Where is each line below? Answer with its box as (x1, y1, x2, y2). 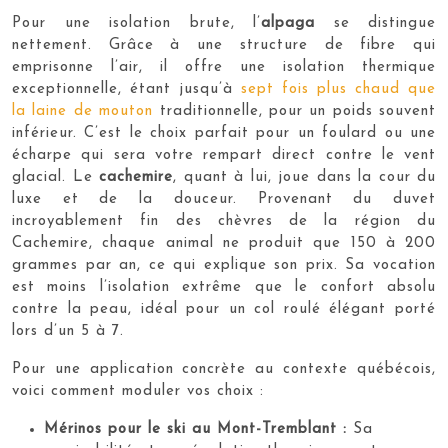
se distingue (315, 15, 436, 31)
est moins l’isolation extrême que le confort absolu (12, 279, 436, 295)
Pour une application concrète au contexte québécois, (12, 361, 436, 377)
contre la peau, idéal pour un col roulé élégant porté (12, 301, 436, 317)
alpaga (261, 15, 315, 31)
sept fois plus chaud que (241, 81, 436, 97)
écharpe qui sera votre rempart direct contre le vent (12, 147, 436, 163)
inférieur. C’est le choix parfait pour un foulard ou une (12, 125, 436, 141)
